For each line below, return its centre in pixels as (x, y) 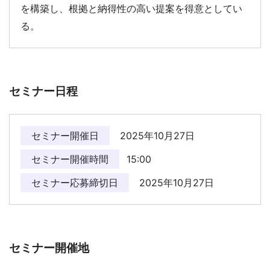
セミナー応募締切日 (75, 182)
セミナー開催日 (65, 135)
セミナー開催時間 (70, 159)
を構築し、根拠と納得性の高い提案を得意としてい (131, 8)
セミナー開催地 (49, 247)
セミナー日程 (43, 91)
